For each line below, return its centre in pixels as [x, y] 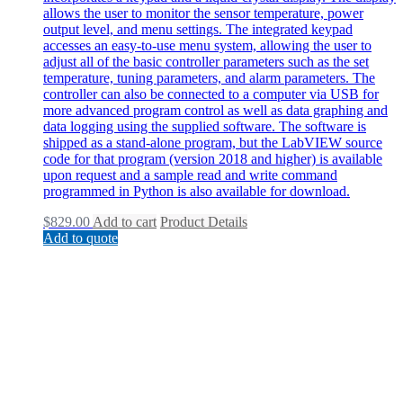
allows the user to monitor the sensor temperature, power [203, 13]
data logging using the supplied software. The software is [205, 127]
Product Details [204, 222]
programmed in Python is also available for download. [197, 192]
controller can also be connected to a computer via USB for [211, 94]
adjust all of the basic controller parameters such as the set [206, 62]
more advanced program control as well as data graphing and [215, 111]
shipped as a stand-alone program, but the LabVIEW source [213, 143]
